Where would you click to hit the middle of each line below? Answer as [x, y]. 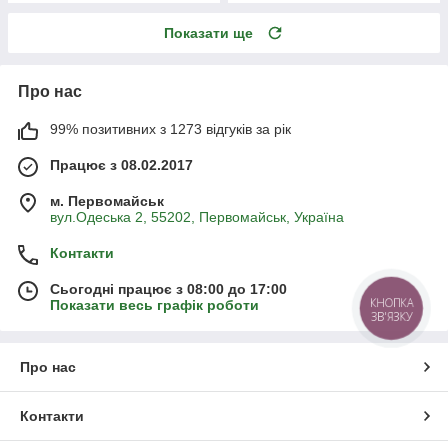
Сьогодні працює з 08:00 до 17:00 [168, 288]
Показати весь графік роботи [154, 304]
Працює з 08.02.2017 [121, 164]
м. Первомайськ [107, 200]
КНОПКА [392, 302]
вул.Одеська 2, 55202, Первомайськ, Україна [197, 216]
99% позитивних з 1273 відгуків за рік [170, 128]
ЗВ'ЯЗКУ [391, 316]
